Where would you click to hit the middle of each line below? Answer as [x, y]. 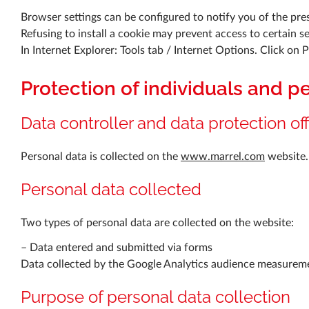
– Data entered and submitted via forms [117, 248]
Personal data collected [111, 190]
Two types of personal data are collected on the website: [157, 223]
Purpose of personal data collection [156, 297]
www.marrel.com [223, 157]
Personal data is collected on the [101, 157]
